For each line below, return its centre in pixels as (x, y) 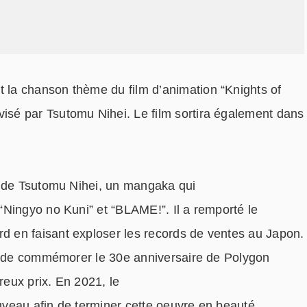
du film (130, 90)
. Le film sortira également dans (215, 114)
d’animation (185, 90)
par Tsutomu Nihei (74, 114)
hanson (50, 90)
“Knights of (249, 90)
